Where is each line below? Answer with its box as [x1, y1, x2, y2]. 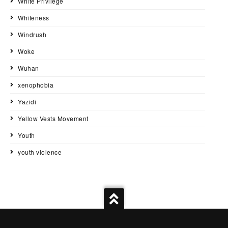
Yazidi [18, 97, 36, 106]
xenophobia [18, 80, 53, 90]
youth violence [18, 148, 62, 157]
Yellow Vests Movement [18, 114, 89, 123]
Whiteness [18, 13, 49, 22]
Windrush [18, 30, 46, 39]
